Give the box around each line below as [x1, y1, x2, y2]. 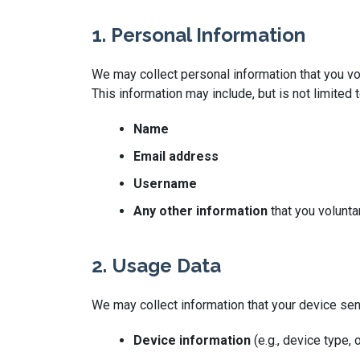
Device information [133, 333, 251, 348]
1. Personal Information [92, 23, 305, 47]
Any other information [133, 203, 268, 219]
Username [133, 176, 197, 191]
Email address [133, 149, 219, 164]
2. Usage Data [92, 254, 221, 277]
